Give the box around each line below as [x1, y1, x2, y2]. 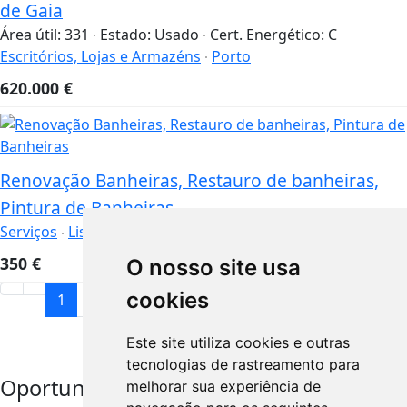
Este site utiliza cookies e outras [125, 333, 350, 352]
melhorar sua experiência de [125, 377, 321, 395]
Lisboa [68, 222, 113, 242]
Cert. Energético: [210, 24, 328, 45]
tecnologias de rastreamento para [125, 355, 360, 373]
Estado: [100, 24, 154, 45]
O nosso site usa [125, 254, 301, 281]
